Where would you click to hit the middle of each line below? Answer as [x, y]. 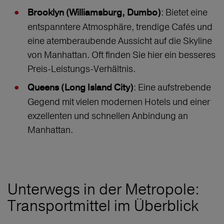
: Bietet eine [184, 12]
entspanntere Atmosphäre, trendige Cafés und [120, 27]
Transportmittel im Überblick [103, 206]
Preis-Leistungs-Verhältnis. [82, 69]
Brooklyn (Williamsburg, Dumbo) [94, 13]
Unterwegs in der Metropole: [103, 189]
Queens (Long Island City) [80, 88]
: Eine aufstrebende [172, 87]
